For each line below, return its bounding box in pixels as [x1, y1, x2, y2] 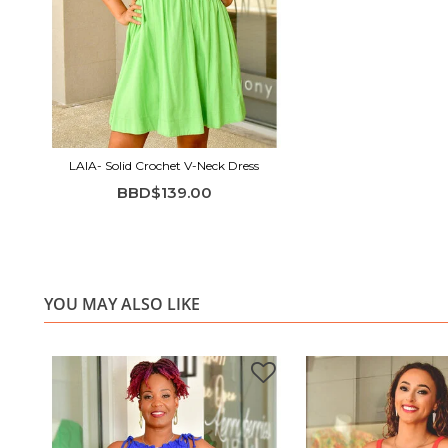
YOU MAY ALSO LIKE [44, 292, 200, 315]
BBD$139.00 [116, 182, 212, 202]
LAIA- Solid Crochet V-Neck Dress [69, 157, 259, 173]
